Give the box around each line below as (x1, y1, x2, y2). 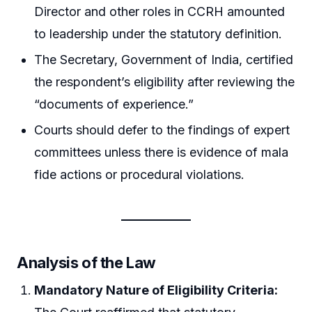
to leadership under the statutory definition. (34, 26, 283, 41)
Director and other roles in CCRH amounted (34, 3, 286, 19)
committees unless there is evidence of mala (34, 145, 289, 160)
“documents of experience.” (34, 97, 194, 112)
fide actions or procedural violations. (34, 167, 245, 182)
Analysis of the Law (17, 253, 156, 272)
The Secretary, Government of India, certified (34, 52, 294, 68)
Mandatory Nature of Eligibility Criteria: (34, 283, 279, 298)
